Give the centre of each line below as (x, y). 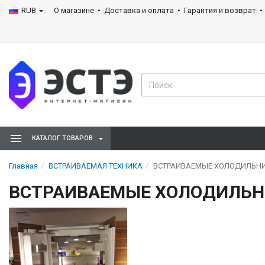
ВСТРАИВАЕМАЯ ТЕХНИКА (96, 166)
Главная (23, 166)
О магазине (74, 10)
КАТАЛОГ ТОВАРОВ (62, 138)
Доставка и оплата (139, 10)
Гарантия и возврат (220, 10)
